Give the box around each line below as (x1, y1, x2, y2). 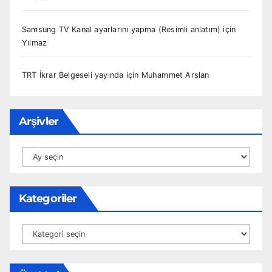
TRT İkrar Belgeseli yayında (22, 70, 124, 80)
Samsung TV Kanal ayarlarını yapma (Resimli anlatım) (22, 25, 221, 35)
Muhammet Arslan (141, 70, 209, 80)
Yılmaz (22, 38, 47, 48)
